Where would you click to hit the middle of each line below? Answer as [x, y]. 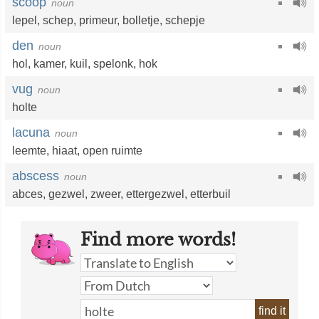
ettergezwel [155, 194]
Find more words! [158, 240]
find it [272, 311]
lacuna [31, 132]
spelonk [113, 64]
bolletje [141, 20]
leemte [29, 151]
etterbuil [210, 194]
